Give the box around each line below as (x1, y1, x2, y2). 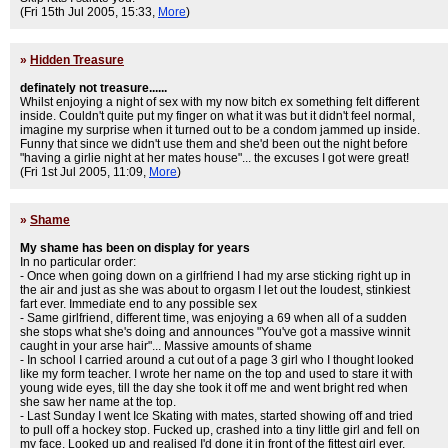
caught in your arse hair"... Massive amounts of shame (20, 339, 312, 353)
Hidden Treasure (30, 53, 124, 67)
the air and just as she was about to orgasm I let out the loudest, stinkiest (20, 283, 410, 297)
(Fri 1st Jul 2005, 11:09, (20, 165, 149, 179)
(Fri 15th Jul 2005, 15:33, (20, 5, 158, 19)
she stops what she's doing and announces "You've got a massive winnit (20, 325, 410, 339)
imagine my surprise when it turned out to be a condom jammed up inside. (20, 123, 420, 137)
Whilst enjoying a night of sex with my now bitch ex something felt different (20, 95, 419, 109)
